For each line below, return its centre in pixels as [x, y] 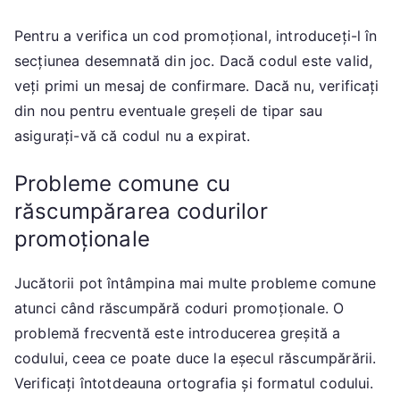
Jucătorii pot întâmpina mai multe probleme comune [195, 283]
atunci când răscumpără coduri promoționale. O [179, 308]
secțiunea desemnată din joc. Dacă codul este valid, [194, 61]
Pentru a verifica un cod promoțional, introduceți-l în [196, 36]
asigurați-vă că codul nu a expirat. [133, 136]
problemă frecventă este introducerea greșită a [178, 333]
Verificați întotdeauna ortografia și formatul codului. [194, 383]
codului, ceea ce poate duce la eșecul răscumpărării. [196, 358]
